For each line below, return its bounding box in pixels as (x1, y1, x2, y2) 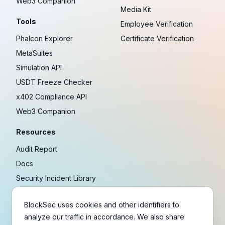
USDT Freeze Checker (16, 78, 92, 87)
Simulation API (16, 63, 62, 72)
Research (16, 203, 48, 212)
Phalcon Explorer (16, 34, 73, 43)
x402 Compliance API (16, 92, 87, 101)
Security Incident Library (16, 174, 96, 183)
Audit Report (16, 145, 57, 154)
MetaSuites (16, 49, 53, 58)
